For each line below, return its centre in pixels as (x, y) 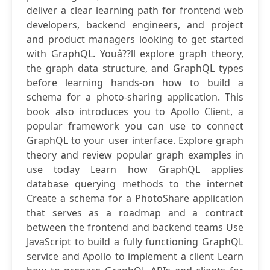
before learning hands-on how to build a (135, 83)
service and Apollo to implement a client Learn (135, 256)
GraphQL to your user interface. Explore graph (135, 140)
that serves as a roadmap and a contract (135, 213)
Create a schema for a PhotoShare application (135, 198)
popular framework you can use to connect (135, 126)
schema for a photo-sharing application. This (135, 97)
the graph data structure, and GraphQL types (135, 68)
